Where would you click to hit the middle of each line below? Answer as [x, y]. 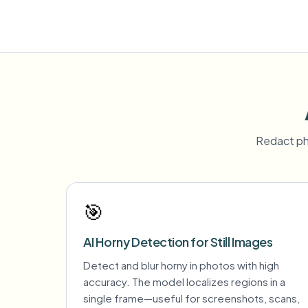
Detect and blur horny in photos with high [181, 265]
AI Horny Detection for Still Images [178, 242]
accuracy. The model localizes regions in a [184, 282]
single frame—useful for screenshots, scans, [191, 298]
